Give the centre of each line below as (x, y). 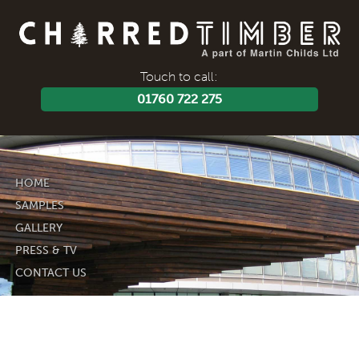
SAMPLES (40, 205)
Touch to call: (179, 76)
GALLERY (39, 228)
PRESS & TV (46, 250)
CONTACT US (51, 272)
